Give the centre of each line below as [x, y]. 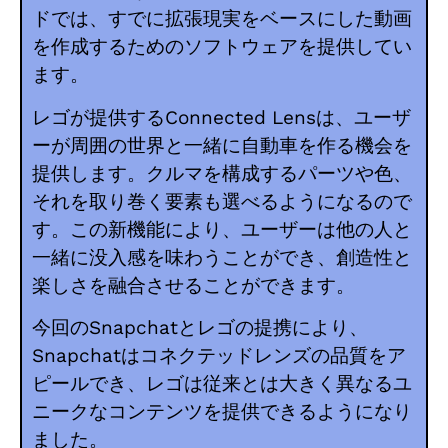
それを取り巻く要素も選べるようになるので [222, 201]
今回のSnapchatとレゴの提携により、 [200, 328]
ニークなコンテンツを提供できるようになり [222, 412]
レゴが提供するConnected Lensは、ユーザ [221, 117]
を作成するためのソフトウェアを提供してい [222, 47]
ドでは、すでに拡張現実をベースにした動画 [222, 19]
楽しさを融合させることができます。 [196, 285]
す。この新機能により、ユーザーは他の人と [222, 229]
